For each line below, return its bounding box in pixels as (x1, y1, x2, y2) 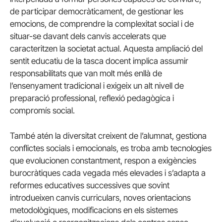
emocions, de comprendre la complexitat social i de (10, 19, 194, 29)
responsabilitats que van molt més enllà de (10, 68, 162, 78)
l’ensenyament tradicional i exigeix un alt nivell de (10, 81, 184, 91)
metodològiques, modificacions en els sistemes (10, 205, 178, 216)
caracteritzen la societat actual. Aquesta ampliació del (10, 44, 203, 54)
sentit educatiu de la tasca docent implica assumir (10, 56, 188, 66)
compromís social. (10, 106, 75, 115)
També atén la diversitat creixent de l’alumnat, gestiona (10, 131, 207, 141)
